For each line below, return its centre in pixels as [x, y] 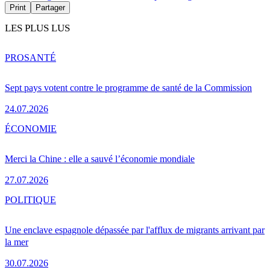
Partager [50, 8]
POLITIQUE [30, 199]
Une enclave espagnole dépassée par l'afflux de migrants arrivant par [135, 230]
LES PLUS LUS [37, 28]
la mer [17, 242]
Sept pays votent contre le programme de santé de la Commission [128, 87]
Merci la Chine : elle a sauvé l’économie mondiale [100, 159]
